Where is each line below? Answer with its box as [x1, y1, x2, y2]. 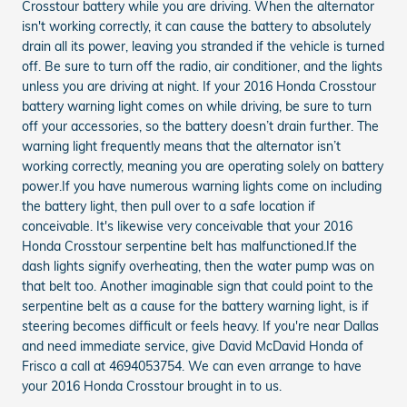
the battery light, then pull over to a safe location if [22, 197, 315, 214]
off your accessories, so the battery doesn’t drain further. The [22, 117, 379, 134]
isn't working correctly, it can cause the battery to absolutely [22, 17, 371, 35]
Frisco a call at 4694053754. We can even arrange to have [22, 357, 362, 374]
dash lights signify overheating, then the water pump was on [22, 257, 374, 274]
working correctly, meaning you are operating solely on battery [22, 157, 383, 174]
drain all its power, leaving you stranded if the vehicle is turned [22, 37, 384, 55]
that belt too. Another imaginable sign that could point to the [22, 277, 373, 294]
